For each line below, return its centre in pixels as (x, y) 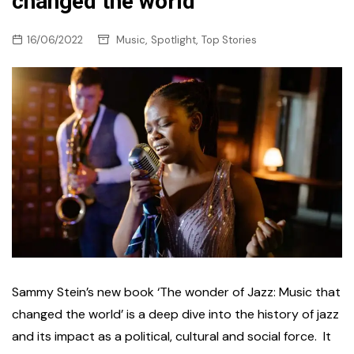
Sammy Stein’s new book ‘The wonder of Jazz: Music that (176, 292)
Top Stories (229, 40)
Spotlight (173, 40)
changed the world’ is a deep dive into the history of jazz (175, 314)
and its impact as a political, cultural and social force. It (171, 337)
